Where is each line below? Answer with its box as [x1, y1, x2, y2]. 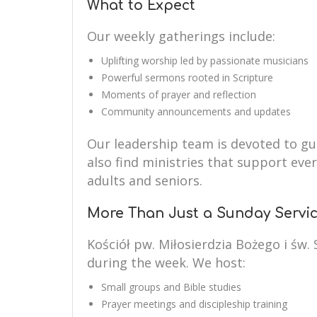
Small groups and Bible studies [101, 280, 241, 294]
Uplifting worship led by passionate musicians [101, 54, 309, 67]
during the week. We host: [87, 254, 246, 271]
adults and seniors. [87, 172, 202, 189]
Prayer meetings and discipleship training [101, 297, 287, 311]
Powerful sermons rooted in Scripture [101, 71, 273, 84]
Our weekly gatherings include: [87, 28, 275, 45]
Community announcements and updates [101, 105, 291, 118]
